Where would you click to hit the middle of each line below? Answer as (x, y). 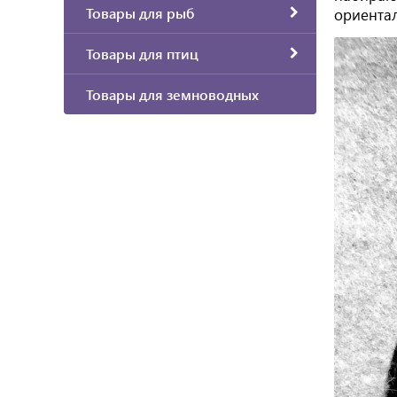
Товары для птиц (142, 53)
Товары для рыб (140, 12)
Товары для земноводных (172, 94)
